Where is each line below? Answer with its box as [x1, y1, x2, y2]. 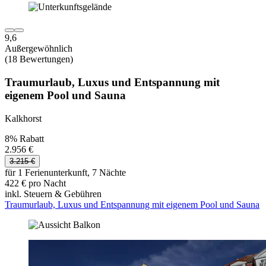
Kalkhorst [5, 113, 42, 123]
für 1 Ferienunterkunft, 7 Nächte [5, 167, 126, 178]
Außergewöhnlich [5, 43, 72, 54]
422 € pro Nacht [5, 178, 66, 188]
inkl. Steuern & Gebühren [5, 188, 102, 199]
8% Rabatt [5, 133, 44, 144]
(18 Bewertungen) [5, 54, 73, 65]
